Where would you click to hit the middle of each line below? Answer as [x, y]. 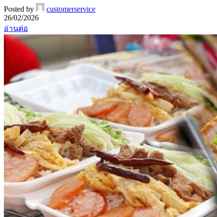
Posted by [19, 9]
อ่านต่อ [16, 28]
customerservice [71, 9]
